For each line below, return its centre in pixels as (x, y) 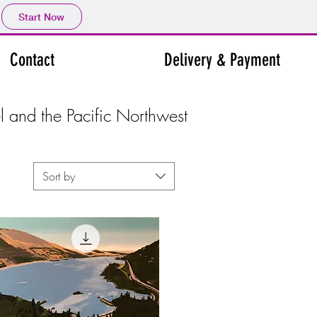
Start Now (41, 17)
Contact (32, 60)
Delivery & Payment (222, 60)
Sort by (59, 176)
